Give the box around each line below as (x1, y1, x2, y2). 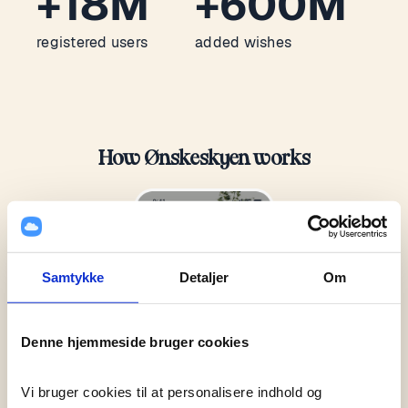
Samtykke (41, 269, 105, 285)
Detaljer (178, 269, 229, 285)
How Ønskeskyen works (97, 149, 311, 168)
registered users (36, 33, 148, 52)
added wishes (195, 33, 292, 52)
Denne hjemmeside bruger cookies (21, 333, 249, 350)
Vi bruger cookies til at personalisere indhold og (21, 383, 322, 400)
